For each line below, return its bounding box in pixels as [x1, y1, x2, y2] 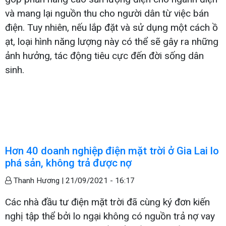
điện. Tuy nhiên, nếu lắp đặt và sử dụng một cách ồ [5, 21, 218, 33]
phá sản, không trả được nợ [5, 156, 132, 169]
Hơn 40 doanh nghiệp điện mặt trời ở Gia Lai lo [5, 144, 219, 157]
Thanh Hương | [12, 176, 66, 185]
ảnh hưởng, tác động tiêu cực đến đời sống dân [5, 49, 204, 62]
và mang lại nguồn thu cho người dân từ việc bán [5, 7, 209, 19]
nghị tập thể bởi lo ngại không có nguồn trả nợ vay [5, 210, 215, 222]
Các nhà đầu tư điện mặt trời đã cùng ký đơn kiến [5, 196, 210, 208]
